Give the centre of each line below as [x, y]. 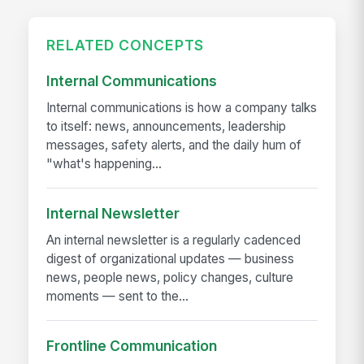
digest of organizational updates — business [171, 259]
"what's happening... [104, 164]
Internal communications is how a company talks [182, 108]
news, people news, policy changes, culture [170, 278]
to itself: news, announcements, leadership [167, 127]
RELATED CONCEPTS [126, 45]
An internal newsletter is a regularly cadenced [174, 240]
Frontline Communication [132, 345]
